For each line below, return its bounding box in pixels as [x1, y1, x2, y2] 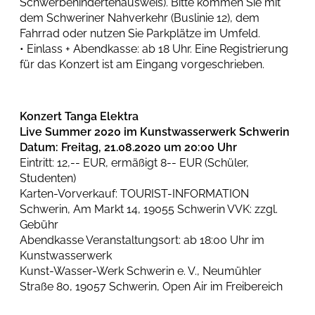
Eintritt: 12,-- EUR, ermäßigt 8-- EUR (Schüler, [20, 156, 249, 169]
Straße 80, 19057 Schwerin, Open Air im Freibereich [20, 280, 283, 293]
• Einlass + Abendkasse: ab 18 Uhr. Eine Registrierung [20, 42, 288, 56]
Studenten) [20, 172, 76, 185]
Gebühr [20, 218, 58, 231]
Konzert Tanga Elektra [20, 110, 139, 123]
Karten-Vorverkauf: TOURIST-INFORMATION [20, 187, 249, 200]
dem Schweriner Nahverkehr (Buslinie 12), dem [20, 11, 259, 25]
